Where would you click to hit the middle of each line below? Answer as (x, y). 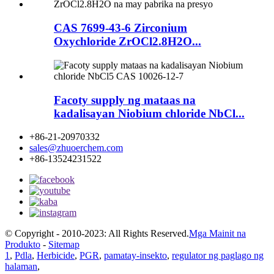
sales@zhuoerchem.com (76, 148)
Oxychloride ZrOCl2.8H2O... (128, 42)
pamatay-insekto (135, 256)
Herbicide (56, 256)
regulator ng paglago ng (218, 256)
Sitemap (64, 245)
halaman (21, 267)
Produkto (23, 245)
